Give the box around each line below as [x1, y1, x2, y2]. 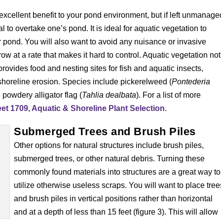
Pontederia [172, 77, 211, 86]
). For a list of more [136, 90, 201, 99]
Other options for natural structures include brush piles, [14, 141, 204, 149]
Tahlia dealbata [82, 90, 137, 99]
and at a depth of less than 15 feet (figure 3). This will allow [14, 207, 219, 216]
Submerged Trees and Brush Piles [14, 125, 196, 138]
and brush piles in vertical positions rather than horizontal [14, 194, 213, 203]
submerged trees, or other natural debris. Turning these [14, 154, 205, 163]
